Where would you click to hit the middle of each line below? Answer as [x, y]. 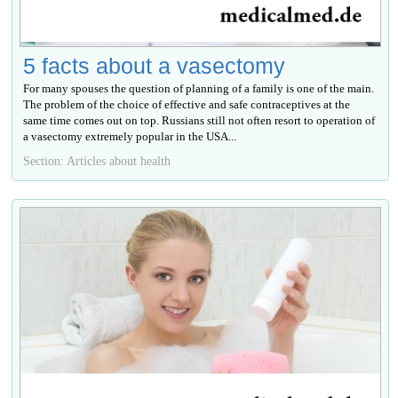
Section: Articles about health [97, 161]
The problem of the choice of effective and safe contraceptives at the [187, 105]
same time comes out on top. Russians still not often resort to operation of [199, 121]
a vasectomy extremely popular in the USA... [130, 137]
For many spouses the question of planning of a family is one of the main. [199, 89]
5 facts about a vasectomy [155, 66]
